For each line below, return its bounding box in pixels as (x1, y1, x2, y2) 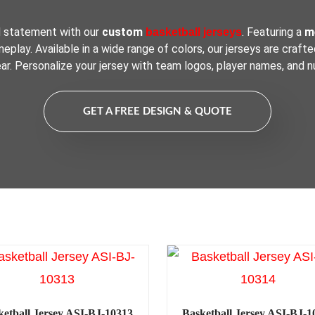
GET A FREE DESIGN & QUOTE (83, 106, 232, 117)
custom (101, 25, 146, 39)
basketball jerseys (145, 26, 242, 38)
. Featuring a (241, 25, 304, 39)
